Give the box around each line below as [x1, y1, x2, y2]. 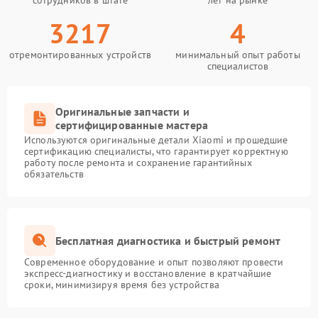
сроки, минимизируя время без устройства [24, 278, 219, 291]
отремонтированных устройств [9, 48, 152, 61]
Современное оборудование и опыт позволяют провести [24, 256, 284, 268]
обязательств [24, 168, 84, 180]
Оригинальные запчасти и [55, 104, 190, 119]
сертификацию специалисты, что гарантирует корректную [24, 145, 288, 158]
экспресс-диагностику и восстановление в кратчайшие [24, 267, 272, 280]
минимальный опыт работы [175, 48, 300, 61]
